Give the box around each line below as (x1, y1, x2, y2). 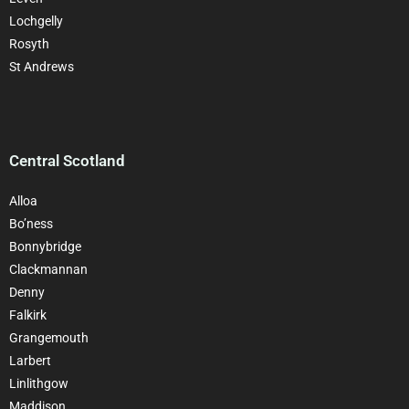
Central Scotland (9, 151, 125, 170)
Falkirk (9, 307, 47, 322)
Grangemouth (9, 330, 89, 345)
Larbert (9, 352, 51, 368)
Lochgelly (9, 13, 63, 28)
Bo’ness (9, 215, 53, 231)
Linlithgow (9, 375, 68, 391)
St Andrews (9, 58, 74, 74)
